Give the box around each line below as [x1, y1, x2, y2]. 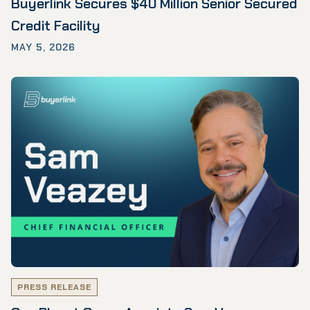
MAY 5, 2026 [11, 41, 75, 54]
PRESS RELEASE [17, 281, 91, 293]
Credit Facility [11, 17, 100, 35]
